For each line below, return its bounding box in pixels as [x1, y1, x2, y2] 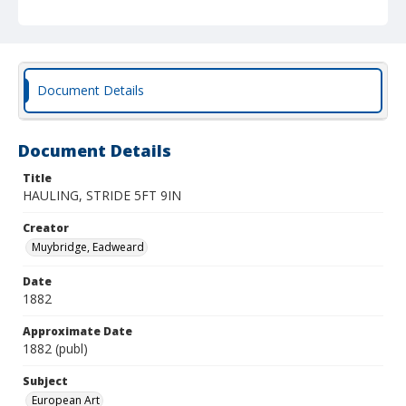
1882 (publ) [23, 340, 88, 357]
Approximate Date [23, 324, 132, 339]
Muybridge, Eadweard [32, 239, 144, 255]
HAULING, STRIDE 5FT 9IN [23, 187, 181, 204]
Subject [23, 373, 68, 389]
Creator [23, 220, 69, 236]
